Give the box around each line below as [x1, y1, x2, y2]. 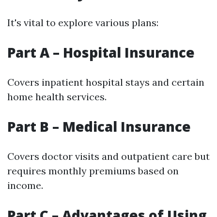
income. [7, 179, 43, 191]
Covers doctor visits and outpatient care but [7, 150, 210, 162]
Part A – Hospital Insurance [7, 43, 195, 62]
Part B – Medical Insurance [7, 117, 191, 136]
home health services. [7, 91, 107, 103]
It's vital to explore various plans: [7, 16, 158, 29]
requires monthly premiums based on [7, 165, 179, 177]
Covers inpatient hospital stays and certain [7, 76, 204, 88]
